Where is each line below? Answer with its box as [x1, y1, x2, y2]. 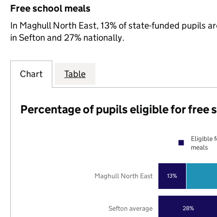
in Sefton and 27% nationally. [10, 32, 124, 43]
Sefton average [108, 203, 153, 213]
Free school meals [10, 2, 91, 14]
